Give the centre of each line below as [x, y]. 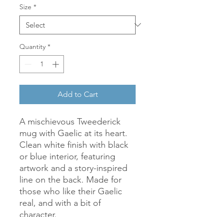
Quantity [32, 46]
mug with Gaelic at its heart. [73, 133]
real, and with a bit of [60, 203]
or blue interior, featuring [67, 156]
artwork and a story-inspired [73, 168]
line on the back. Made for [70, 179]
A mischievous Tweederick [70, 121]
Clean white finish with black [74, 145]
